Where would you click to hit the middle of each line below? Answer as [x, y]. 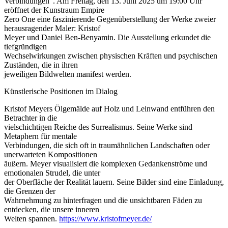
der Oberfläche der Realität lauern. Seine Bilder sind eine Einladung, [114, 182]
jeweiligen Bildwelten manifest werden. [68, 74]
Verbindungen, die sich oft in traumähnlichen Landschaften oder [107, 145]
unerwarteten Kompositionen [51, 154]
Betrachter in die [31, 118]
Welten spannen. [32, 218]
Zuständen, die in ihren [41, 65]
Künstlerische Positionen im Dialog [61, 91]
